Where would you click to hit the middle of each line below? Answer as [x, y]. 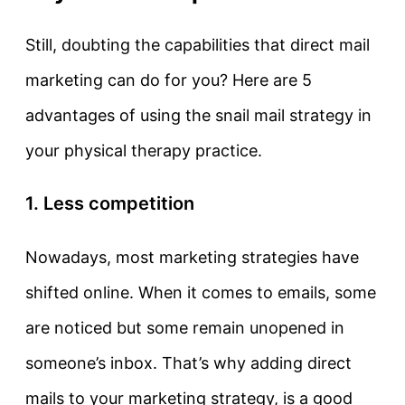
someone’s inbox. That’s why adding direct [188, 363]
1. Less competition [110, 204]
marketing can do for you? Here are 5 [169, 80]
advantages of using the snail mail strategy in [198, 116]
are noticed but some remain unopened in [185, 328]
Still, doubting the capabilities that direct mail [198, 45]
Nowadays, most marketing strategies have [192, 258]
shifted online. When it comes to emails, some [201, 293]
